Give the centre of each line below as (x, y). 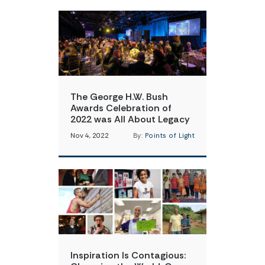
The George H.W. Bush (119, 97)
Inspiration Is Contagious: (128, 255)
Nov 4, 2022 (90, 136)
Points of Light (169, 136)
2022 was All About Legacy (130, 119)
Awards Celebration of (121, 108)
